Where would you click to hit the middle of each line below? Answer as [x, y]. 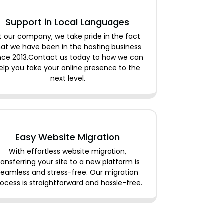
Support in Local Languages [68, 22]
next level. [67, 78]
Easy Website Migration [67, 137]
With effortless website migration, [67, 151]
